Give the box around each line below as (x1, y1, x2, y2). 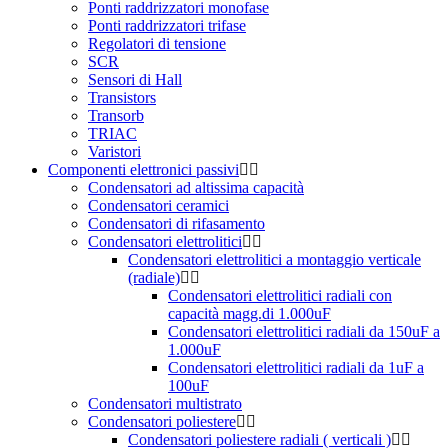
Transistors (88, 88, 156, 106)
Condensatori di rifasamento (88, 214, 265, 232)
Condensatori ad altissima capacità (88, 178, 304, 196)
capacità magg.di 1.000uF (168, 304, 331, 322)
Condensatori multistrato (88, 394, 242, 412)
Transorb (88, 106, 144, 124)
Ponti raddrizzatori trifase (88, 16, 246, 34)
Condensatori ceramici (88, 196, 229, 214)
